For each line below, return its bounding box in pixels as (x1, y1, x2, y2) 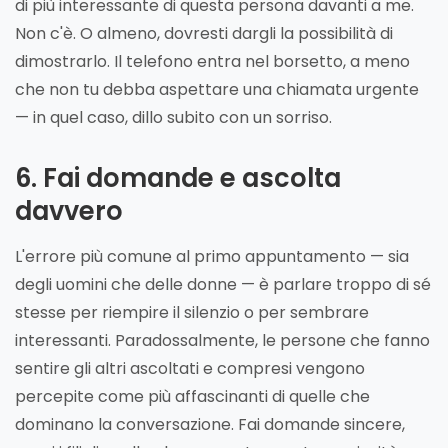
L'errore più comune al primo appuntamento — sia (15, 244, 409, 268)
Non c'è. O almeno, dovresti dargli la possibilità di (15, 21, 393, 45)
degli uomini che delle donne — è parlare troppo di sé (15, 272, 431, 296)
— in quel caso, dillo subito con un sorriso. (15, 105, 332, 129)
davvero (15, 192, 123, 229)
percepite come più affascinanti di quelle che (15, 384, 370, 408)
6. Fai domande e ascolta (15, 159, 341, 196)
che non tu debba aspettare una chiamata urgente (15, 77, 419, 101)
